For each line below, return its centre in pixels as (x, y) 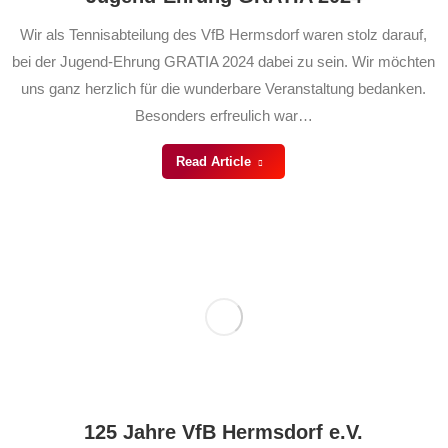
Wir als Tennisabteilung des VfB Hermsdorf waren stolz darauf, (223, 34)
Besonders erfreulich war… (223, 115)
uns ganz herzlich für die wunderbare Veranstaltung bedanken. (223, 88)
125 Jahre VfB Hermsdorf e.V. (223, 431)
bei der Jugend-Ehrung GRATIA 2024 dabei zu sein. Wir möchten (223, 61)
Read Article (213, 161)
